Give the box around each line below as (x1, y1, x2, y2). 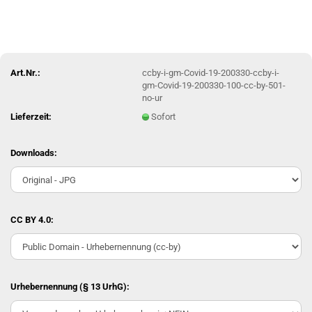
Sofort (151, 111, 176, 122)
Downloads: (10, 148, 57, 158)
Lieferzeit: (10, 111, 52, 122)
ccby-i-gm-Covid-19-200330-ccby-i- (142, 67, 280, 78)
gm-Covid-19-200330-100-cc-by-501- (142, 79, 286, 91)
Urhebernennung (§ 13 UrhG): (10, 281, 130, 292)
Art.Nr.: (10, 67, 40, 78)
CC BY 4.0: (10, 214, 54, 225)
